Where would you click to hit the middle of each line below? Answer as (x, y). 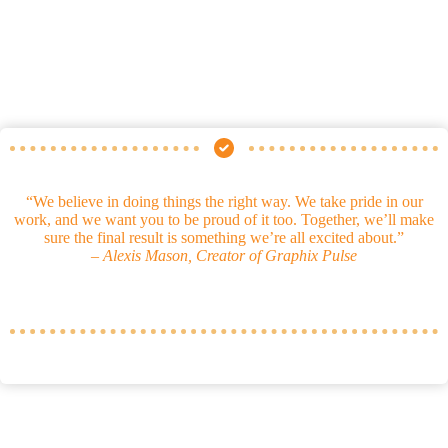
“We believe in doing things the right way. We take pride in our (224, 201)
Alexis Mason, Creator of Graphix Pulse (230, 255)
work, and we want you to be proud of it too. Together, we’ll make (224, 219)
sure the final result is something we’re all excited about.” (224, 237)
